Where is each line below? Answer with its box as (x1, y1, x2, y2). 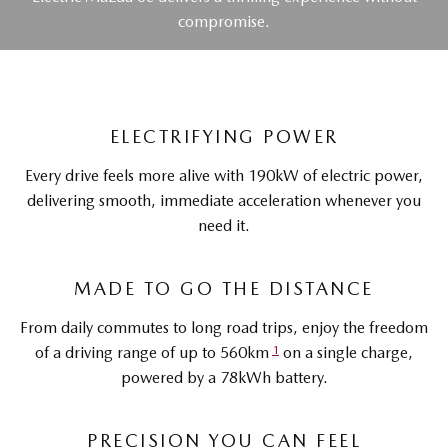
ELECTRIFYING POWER (109, 126, 339, 147)
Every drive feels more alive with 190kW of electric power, (25, 166, 423, 185)
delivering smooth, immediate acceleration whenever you (27, 191, 421, 210)
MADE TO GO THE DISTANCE (74, 278, 374, 299)
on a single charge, (279, 343, 413, 362)
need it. (198, 216, 250, 235)
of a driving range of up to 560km (35, 343, 269, 362)
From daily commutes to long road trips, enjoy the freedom (20, 318, 428, 337)
